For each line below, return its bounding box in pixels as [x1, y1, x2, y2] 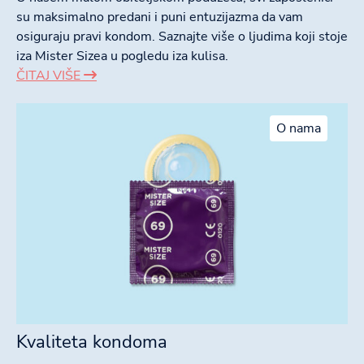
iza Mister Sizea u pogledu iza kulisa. [16, 47, 228, 66]
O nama [276, 119, 321, 138]
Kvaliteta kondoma [16, 330, 167, 355]
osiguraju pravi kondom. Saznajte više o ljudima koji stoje [16, 28, 348, 46]
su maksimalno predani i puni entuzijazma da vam [16, 8, 303, 27]
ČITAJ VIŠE [16, 67, 84, 85]
